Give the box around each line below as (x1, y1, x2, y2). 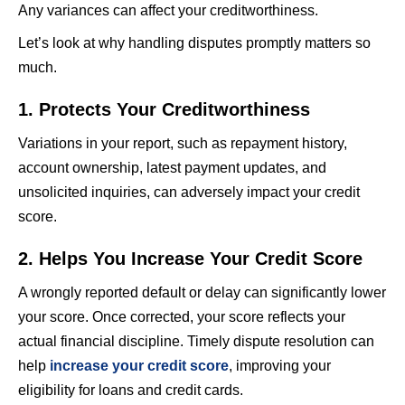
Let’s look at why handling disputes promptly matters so (18, 34, 371, 51)
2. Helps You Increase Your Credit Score (18, 248, 363, 268)
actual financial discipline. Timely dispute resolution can (18, 333, 374, 349)
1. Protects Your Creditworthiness (18, 99, 310, 119)
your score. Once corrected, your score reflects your (18, 308, 345, 325)
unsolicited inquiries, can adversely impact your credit (18, 184, 360, 200)
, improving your (229, 357, 331, 373)
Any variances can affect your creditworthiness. (18, 2, 318, 18)
